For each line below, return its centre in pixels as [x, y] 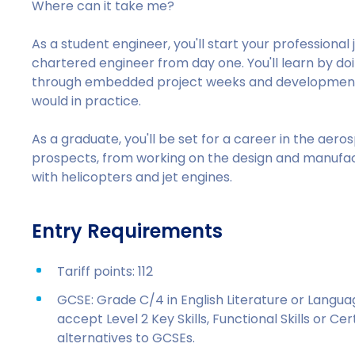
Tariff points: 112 [105, 271]
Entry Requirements [128, 231]
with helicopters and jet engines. [132, 177]
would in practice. [87, 101]
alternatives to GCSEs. [126, 338]
